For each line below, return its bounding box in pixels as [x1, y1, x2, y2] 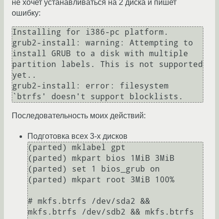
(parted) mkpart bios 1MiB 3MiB [28, 153, 175, 163]
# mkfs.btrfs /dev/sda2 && [28, 197, 150, 206]
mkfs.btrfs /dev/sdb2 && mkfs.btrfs [28, 207, 194, 217]
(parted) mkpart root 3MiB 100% [28, 175, 175, 185]
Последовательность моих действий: [12, 111, 146, 120]
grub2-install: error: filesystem [12, 81, 169, 91]
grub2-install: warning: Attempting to [12, 38, 193, 48]
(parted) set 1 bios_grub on [28, 164, 160, 174]
